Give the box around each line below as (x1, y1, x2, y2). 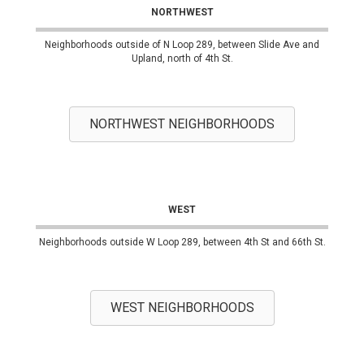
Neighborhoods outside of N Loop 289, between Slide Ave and (45, 39, 319, 50)
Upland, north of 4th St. (131, 53, 233, 64)
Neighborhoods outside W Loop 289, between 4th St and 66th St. (38, 236, 326, 248)
